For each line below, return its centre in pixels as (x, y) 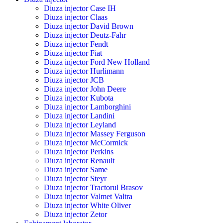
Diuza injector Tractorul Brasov (93, 188)
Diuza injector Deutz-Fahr (85, 35)
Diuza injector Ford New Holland (97, 62)
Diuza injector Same (76, 170)
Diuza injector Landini (79, 116)
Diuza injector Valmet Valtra (88, 197)
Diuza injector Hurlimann (84, 71)
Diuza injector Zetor (75, 215)
